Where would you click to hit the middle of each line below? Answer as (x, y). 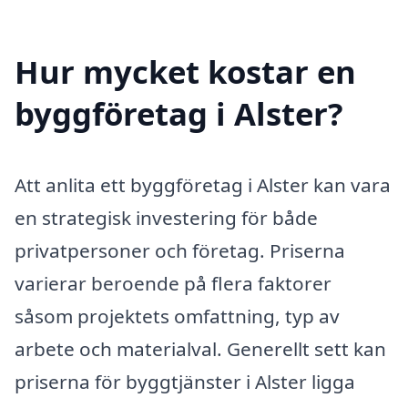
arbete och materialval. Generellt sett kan (200, 349)
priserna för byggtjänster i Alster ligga (185, 382)
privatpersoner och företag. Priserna (180, 251)
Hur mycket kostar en (185, 72)
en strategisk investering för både (166, 218)
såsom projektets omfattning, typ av (177, 316)
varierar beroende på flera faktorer (173, 284)
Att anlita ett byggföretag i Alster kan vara (203, 185)
